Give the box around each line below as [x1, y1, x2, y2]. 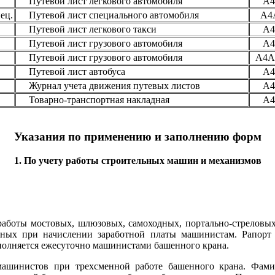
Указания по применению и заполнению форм [14, 130, 261, 144]
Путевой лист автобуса [16, 66, 128, 77]
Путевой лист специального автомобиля [16, 9, 201, 20]
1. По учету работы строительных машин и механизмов [14, 155, 261, 166]
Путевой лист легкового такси [16, 23, 157, 34]
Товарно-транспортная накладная [16, 94, 172, 105]
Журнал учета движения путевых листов [16, 80, 203, 91]
